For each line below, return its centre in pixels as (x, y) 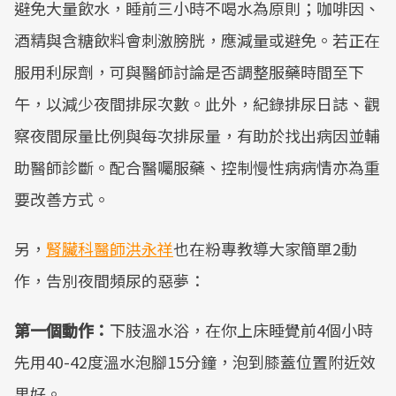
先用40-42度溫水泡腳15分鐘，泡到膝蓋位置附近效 (195, 362)
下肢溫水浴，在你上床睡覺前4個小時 (241, 330)
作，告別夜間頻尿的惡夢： (110, 280)
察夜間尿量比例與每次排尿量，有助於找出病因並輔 (197, 135)
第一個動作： (62, 330)
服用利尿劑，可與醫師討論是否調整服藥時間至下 (189, 72)
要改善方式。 (62, 199)
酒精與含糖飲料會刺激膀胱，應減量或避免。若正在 (197, 40)
